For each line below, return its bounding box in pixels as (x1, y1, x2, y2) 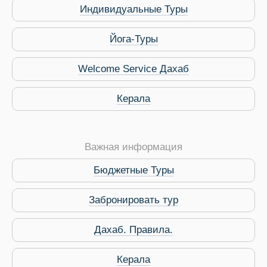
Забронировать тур (89, 194, 178, 206)
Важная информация (85, 141, 182, 153)
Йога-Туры (109, 33, 158, 45)
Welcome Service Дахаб (78, 63, 189, 75)
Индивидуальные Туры (79, 4, 188, 15)
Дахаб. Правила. (94, 224, 173, 236)
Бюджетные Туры (93, 164, 174, 176)
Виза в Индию (162, 111, 228, 123)
